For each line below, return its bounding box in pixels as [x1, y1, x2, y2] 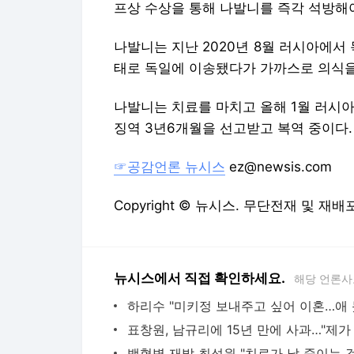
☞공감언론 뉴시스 [114, 159, 225, 175]
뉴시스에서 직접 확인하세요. [114, 270, 285, 286]
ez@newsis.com [225, 159, 332, 175]
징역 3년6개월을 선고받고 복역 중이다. [114, 120, 352, 136]
